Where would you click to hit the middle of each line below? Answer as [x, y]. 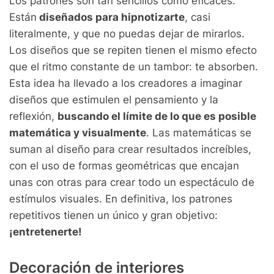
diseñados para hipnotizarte [111, 17]
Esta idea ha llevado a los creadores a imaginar [126, 83]
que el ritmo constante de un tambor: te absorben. [134, 67]
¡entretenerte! [46, 232]
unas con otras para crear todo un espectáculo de [132, 182]
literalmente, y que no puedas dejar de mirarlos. [127, 34]
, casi [198, 17]
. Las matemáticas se [199, 133]
